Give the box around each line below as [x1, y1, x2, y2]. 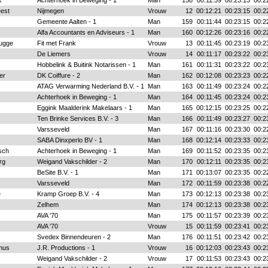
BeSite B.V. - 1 [36, 169, 78, 176]
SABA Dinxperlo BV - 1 [36, 136, 102, 144]
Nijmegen [36, 7, 64, 14]
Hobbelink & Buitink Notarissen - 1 [36, 61, 136, 68]
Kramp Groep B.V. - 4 [36, 190, 99, 197]
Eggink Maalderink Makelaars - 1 [36, 104, 132, 111]
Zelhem [36, 201, 59, 208]
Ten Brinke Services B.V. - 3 [36, 115, 118, 122]
